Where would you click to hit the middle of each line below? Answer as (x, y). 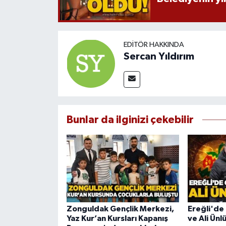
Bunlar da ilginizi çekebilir (130, 120)
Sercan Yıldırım (159, 57)
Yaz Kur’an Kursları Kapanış (117, 219)
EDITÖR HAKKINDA (154, 45)
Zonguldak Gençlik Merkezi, (120, 209)
